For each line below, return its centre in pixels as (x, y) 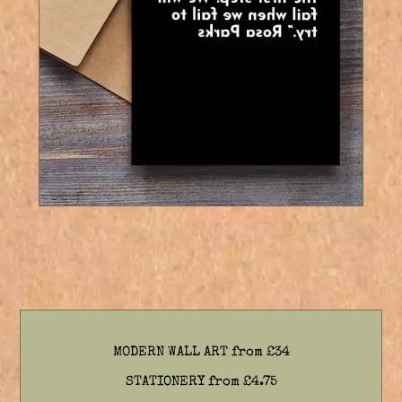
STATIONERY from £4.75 (201, 381)
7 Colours (84, 218)
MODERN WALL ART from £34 (201, 352)
